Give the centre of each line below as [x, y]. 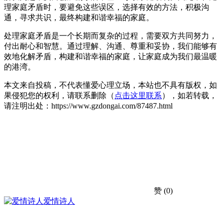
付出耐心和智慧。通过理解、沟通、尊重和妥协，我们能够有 [110, 46]
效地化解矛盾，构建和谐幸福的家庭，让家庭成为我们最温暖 [110, 56]
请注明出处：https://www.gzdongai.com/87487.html [88, 106]
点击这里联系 [138, 95]
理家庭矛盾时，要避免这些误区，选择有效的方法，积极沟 [107, 7]
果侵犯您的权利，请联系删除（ [59, 95]
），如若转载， [189, 95]
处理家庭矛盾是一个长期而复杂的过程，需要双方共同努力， [110, 36]
